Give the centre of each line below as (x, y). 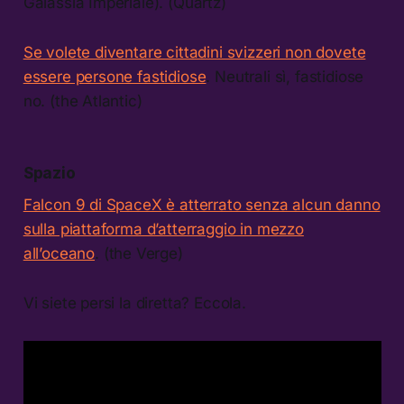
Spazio (49, 174)
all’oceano (59, 254)
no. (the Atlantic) (83, 101)
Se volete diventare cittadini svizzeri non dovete (194, 53)
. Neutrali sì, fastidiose (285, 77)
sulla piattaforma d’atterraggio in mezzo (163, 230)
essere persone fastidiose (115, 77)
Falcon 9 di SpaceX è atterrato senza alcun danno (202, 205)
